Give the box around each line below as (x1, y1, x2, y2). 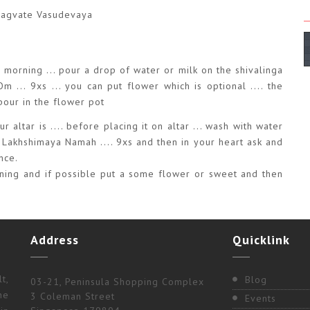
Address (30, 232, 79, 248)
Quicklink (232, 232, 290, 248)
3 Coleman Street (30, 290, 115, 303)
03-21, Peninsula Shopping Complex (30, 275, 204, 289)
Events (245, 292, 276, 305)
